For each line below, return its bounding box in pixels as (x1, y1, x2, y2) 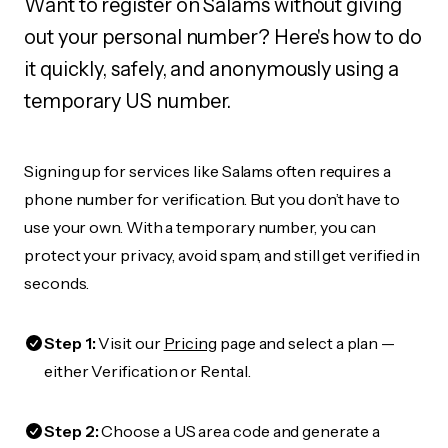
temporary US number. (24, 89, 232, 113)
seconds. (24, 273, 90, 293)
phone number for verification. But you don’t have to (24, 189, 400, 209)
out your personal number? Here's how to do (24, 25, 422, 49)
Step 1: (44, 333, 96, 353)
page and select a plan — (217, 333, 396, 353)
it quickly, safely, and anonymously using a (24, 57, 399, 81)
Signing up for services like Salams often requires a (24, 161, 391, 181)
